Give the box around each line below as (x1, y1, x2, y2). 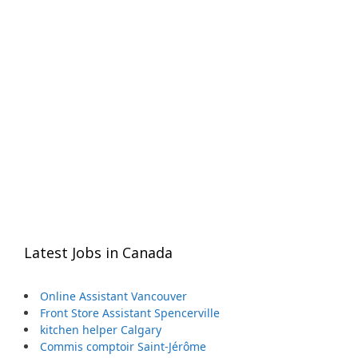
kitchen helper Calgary (40, 322, 161, 337)
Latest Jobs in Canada (24, 243, 173, 262)
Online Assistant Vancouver (40, 288, 187, 304)
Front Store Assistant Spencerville (40, 305, 220, 320)
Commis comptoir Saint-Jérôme (40, 339, 206, 354)
